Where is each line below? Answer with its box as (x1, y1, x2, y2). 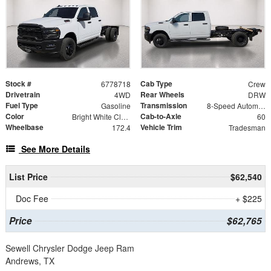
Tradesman (228, 122, 266, 132)
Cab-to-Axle (140, 110, 181, 122)
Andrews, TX (5, 254, 54, 267)
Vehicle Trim (140, 121, 182, 132)
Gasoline (100, 100, 131, 111)
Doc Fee (16, 192, 48, 204)
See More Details (21, 142, 90, 155)
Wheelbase (5, 121, 44, 132)
